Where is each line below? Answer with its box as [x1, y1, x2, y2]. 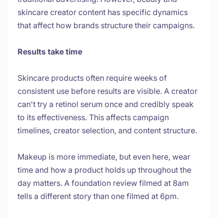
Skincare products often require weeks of [18, 73, 167, 83]
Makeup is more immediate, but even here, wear [18, 152, 190, 162]
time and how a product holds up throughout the [18, 165, 191, 175]
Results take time [18, 47, 82, 57]
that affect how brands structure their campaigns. [18, 20, 195, 31]
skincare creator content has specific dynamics [18, 7, 188, 18]
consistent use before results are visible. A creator [18, 86, 198, 96]
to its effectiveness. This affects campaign [18, 112, 169, 123]
